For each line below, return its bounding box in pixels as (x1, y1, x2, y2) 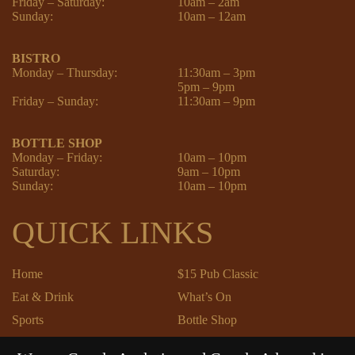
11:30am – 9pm (177, 94, 255, 108)
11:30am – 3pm (177, 65, 255, 79)
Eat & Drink (12, 289, 74, 303)
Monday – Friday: (12, 150, 102, 164)
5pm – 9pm (177, 79, 235, 94)
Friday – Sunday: (12, 94, 98, 108)
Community (12, 335, 71, 349)
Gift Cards (177, 335, 230, 349)
